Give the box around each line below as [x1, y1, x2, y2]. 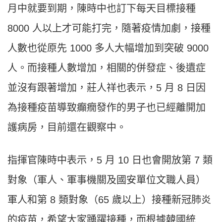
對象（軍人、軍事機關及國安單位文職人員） [7, 174, 206, 186]
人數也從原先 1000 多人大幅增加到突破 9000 [7, 43, 209, 54]
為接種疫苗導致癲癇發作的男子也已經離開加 [7, 102, 206, 113]
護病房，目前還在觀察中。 [7, 122, 126, 133]
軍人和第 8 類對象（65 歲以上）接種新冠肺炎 [7, 194, 211, 206]
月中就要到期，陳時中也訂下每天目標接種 [7, 3, 196, 14]
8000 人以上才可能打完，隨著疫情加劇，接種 [7, 23, 211, 34]
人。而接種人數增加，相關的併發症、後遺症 [7, 62, 206, 74]
